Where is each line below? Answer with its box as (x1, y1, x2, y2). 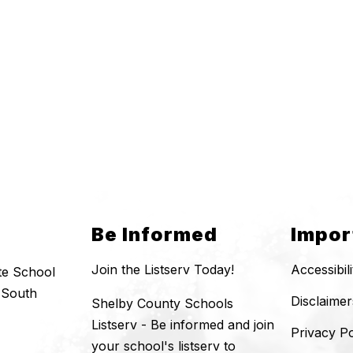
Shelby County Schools (91, 295, 233, 312)
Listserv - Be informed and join (91, 317, 274, 333)
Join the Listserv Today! (91, 262, 234, 278)
